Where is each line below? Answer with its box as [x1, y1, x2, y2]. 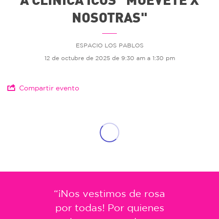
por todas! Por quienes [55, 202, 164, 214]
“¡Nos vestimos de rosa [54, 188, 165, 199]
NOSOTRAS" [71, 8, 148, 26]
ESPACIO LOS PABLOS [75, 42, 144, 49]
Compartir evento [19, 84, 79, 92]
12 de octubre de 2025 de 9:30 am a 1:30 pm [44, 55, 175, 62]
